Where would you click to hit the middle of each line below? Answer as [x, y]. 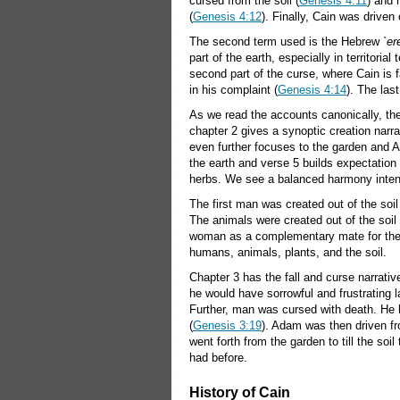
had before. [218, 358]
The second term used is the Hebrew [286, 42]
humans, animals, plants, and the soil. [288, 252]
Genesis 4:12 [227, 17]
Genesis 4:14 [312, 90]
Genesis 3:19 [227, 325]
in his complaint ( [233, 90]
